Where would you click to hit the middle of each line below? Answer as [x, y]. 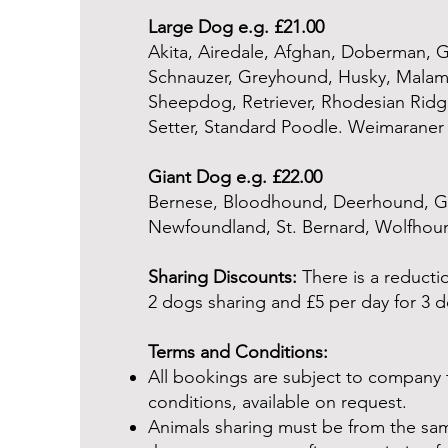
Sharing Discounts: [222, 277]
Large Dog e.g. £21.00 [235, 27]
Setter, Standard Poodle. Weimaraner [295, 127]
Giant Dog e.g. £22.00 [234, 177]
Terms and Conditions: [237, 352]
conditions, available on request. [277, 402]
